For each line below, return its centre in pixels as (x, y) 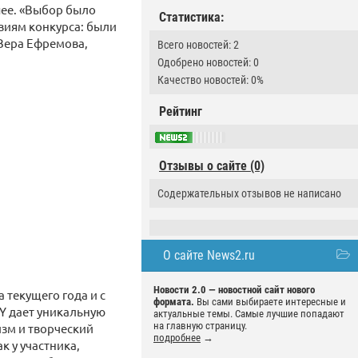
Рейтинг (181, 111)
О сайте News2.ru (209, 256)
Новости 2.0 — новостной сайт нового (234, 290)
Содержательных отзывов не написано (249, 194)
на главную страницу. (200, 326)
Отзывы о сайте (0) (212, 166)
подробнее (177, 338)
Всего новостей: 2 (198, 45)
